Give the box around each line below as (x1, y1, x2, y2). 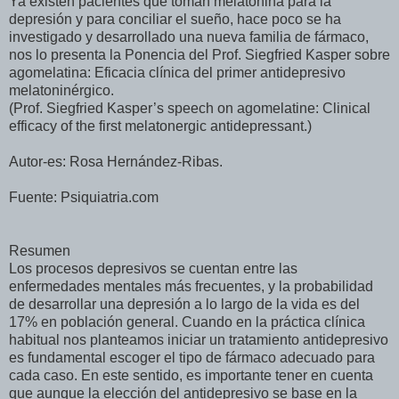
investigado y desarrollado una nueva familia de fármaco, (9, 29, 369, 45)
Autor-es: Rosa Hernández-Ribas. (9, 154, 223, 170)
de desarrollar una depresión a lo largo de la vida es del (9, 297, 360, 313)
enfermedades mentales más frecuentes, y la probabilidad (9, 279, 373, 295)
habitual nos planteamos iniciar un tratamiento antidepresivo (9, 332, 388, 348)
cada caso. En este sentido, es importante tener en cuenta (9, 368, 373, 384)
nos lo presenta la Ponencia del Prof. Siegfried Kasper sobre (9, 47, 390, 63)
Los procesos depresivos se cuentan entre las (9, 261, 297, 277)
